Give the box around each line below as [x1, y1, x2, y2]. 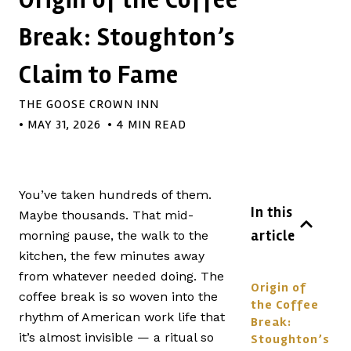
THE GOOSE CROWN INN [19, 96, 159, 112]
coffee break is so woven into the [19, 289, 218, 304]
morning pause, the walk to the [19, 228, 208, 243]
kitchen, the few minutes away [19, 248, 204, 263]
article [251, 227, 295, 244]
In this [251, 204, 293, 221]
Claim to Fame [19, 60, 179, 90]
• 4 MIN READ [107, 117, 186, 132]
